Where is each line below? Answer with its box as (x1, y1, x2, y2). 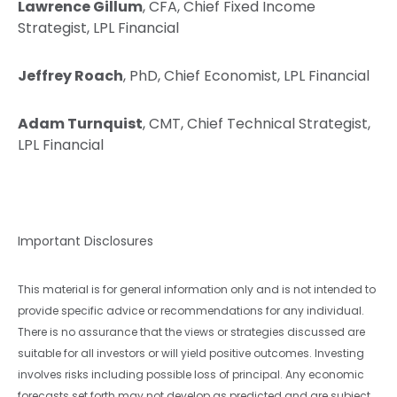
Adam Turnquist (18, 113, 143, 134)
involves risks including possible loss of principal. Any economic (18, 366, 364, 382)
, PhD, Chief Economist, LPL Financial (123, 65, 370, 86)
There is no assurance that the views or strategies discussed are (18, 323, 365, 339)
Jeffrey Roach (18, 65, 123, 86)
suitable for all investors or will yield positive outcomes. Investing (18, 345, 364, 361)
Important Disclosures (18, 231, 153, 250)
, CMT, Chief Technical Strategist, (143, 113, 370, 134)
